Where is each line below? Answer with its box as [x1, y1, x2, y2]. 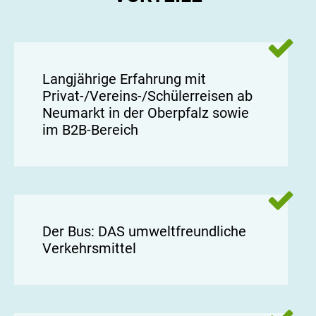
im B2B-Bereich [42, 121, 138, 139]
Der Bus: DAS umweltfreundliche [42, 223, 246, 241]
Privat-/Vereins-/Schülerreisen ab [42, 87, 253, 105]
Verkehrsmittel [42, 240, 136, 257]
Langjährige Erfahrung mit [42, 71, 206, 88]
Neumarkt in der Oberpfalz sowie [42, 104, 249, 122]
